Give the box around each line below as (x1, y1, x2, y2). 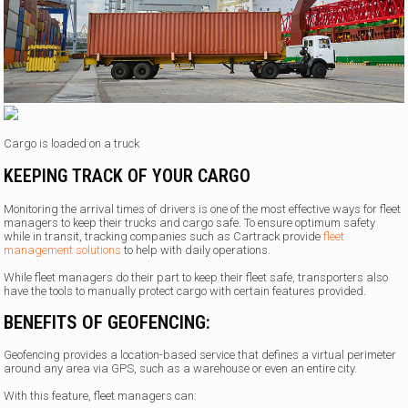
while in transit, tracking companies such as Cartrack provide (4, 229, 324, 243)
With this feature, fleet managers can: (4, 389, 198, 403)
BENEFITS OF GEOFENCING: (4, 311, 211, 333)
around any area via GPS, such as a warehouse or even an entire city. (4, 362, 361, 375)
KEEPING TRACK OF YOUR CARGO (4, 165, 251, 187)
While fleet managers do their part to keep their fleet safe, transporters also (4, 270, 389, 284)
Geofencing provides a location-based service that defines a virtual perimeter (4, 348, 397, 362)
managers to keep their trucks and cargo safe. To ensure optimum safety (4, 216, 376, 229)
